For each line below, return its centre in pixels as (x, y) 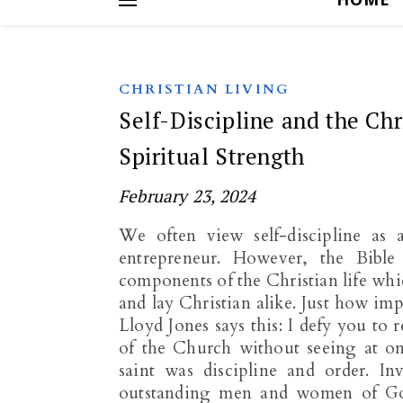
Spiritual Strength (212, 156)
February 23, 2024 (188, 196)
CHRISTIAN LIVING (205, 89)
